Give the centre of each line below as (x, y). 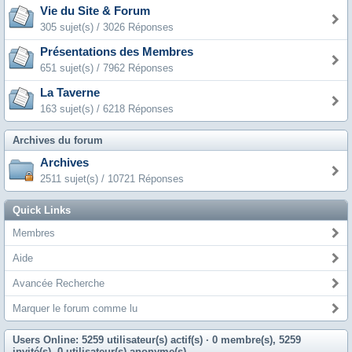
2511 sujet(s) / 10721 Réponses (112, 179)
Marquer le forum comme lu (75, 308)
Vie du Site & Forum (95, 11)
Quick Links (42, 210)
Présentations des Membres (117, 52)
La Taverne (70, 93)
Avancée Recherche (59, 283)
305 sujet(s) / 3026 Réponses (107, 27)
